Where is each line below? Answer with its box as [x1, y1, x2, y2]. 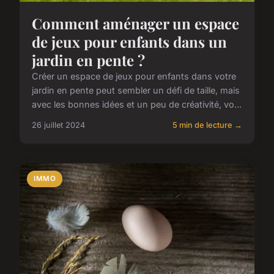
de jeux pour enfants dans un [32, 32, 227, 52]
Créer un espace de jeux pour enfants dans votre [32, 71, 236, 82]
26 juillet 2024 [32, 120, 85, 130]
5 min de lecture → [172, 120, 242, 130]
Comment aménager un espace [32, 13, 239, 34]
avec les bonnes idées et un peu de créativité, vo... [32, 99, 242, 110]
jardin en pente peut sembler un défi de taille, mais [32, 85, 240, 96]
